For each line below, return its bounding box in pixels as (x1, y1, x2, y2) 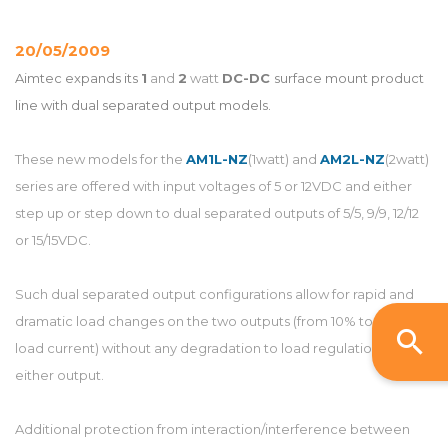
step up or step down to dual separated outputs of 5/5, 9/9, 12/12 (15, 205, 419, 221)
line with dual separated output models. (15, 97, 271, 113)
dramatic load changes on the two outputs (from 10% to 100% (15, 313, 410, 329)
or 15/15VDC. (15, 232, 91, 248)
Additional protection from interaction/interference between (15, 421, 410, 437)
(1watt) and (248, 151, 320, 167)
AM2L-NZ (320, 151, 385, 167)
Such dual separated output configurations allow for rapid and (15, 286, 414, 302)
